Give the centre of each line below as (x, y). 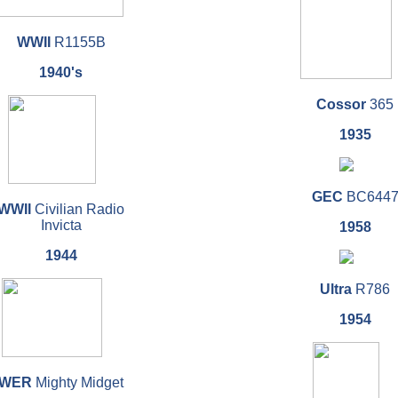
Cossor (343, 105)
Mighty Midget (78, 383)
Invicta (61, 226)
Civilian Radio (78, 210)
